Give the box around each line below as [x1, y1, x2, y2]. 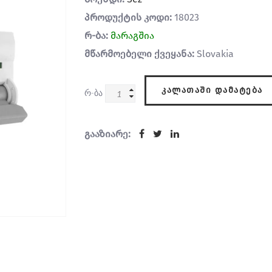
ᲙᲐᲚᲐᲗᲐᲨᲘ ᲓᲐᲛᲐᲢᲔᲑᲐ [161, 85, 263, 95]
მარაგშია [110, 30, 154, 41]
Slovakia [194, 48, 234, 59]
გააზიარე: [84, 128, 131, 140]
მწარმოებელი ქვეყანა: [84, 48, 194, 59]
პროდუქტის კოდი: [84, 12, 172, 23]
